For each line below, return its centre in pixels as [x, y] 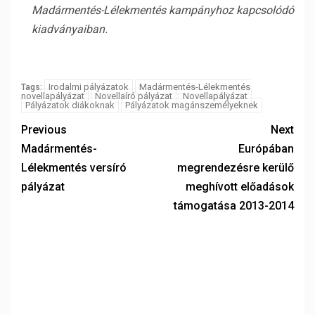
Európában [266, 149]
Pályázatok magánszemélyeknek [192, 105]
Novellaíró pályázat [134, 96]
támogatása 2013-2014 [234, 206]
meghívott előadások [240, 187]
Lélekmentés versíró [74, 168]
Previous [44, 130]
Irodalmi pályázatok [89, 87]
